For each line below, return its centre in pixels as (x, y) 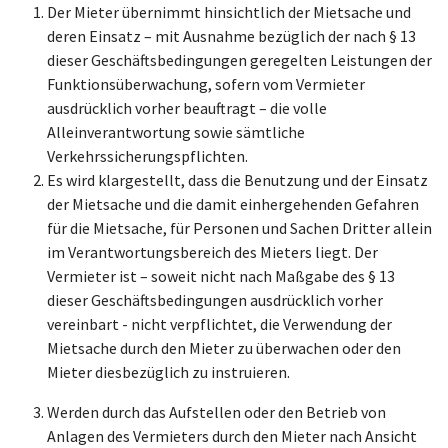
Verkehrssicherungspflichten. (147, 156)
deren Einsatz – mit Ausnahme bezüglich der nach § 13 (231, 36)
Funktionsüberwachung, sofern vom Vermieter (206, 84)
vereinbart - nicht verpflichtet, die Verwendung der (219, 324)
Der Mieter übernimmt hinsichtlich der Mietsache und (229, 12)
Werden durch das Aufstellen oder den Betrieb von (216, 412)
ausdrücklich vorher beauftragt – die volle (187, 108)
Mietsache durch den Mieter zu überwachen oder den (224, 348)
